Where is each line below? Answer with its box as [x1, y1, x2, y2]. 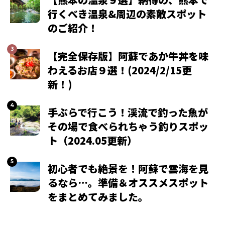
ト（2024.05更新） [48, 133, 137, 148]
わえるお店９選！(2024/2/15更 [48, 62, 192, 77]
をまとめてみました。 [48, 189, 148, 204]
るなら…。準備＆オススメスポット [48, 175, 208, 190]
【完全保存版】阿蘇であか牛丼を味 [48, 48, 208, 63]
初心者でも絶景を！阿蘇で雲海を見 [48, 161, 208, 176]
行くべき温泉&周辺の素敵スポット [48, 6, 206, 21]
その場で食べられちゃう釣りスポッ [48, 119, 208, 134]
